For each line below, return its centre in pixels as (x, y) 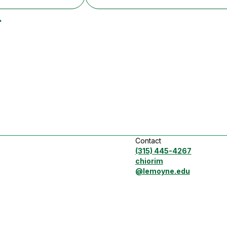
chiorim (149, 161)
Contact (148, 141)
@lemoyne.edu (162, 171)
